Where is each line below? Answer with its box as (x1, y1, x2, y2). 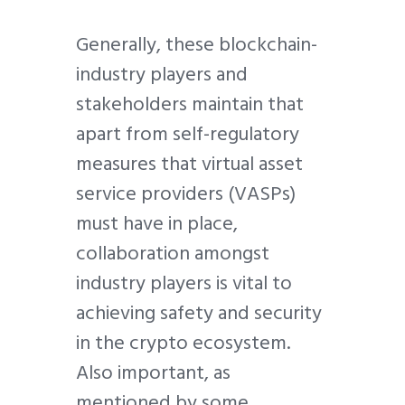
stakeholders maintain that (76, 88, 304, 121)
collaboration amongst (76, 237, 269, 270)
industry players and (76, 58, 248, 91)
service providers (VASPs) (76, 177, 296, 211)
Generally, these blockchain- (76, 28, 317, 61)
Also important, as (76, 356, 231, 390)
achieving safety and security (76, 297, 322, 330)
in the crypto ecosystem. (76, 326, 290, 360)
